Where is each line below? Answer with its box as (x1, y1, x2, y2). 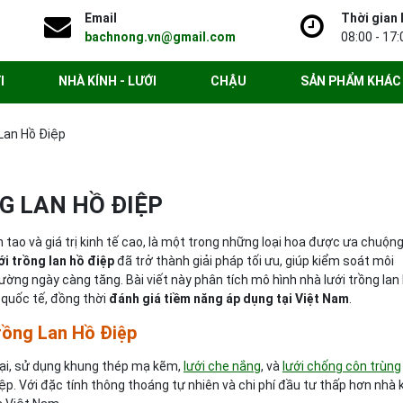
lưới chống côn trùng (282, 359, 401, 373)
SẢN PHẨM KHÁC (300, 74, 401, 88)
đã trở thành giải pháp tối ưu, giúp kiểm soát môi (114, 254, 394, 268)
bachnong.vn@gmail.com (85, 30, 236, 44)
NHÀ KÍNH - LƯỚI (58, 74, 157, 88)
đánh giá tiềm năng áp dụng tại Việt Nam (109, 291, 349, 306)
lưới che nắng (184, 359, 261, 373)
